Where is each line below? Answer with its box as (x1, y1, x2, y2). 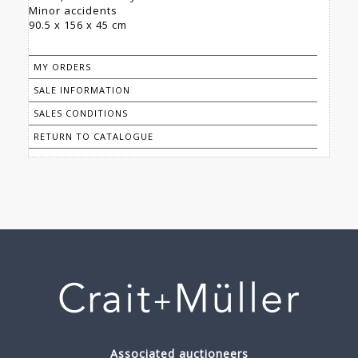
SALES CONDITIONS (34, 107, 128, 120)
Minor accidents (29, 3, 117, 18)
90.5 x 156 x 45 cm (29, 18, 127, 33)
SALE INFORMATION (34, 84, 130, 97)
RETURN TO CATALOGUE (34, 130, 153, 143)
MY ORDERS (34, 61, 91, 74)
